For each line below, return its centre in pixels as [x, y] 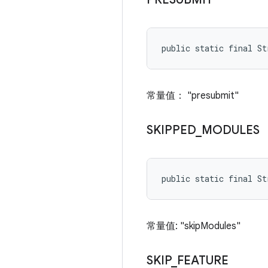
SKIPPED [171, 130]
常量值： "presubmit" [193, 96]
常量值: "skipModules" [194, 226]
